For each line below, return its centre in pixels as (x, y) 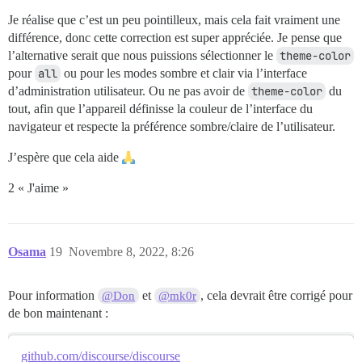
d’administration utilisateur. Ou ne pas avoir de (128, 90)
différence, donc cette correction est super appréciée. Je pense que (175, 37)
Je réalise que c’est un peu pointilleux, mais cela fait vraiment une (174, 19)
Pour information (53, 295)
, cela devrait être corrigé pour (277, 295)
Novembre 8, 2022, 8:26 (131, 251)
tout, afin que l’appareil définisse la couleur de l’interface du (160, 108)
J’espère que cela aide (65, 157)
